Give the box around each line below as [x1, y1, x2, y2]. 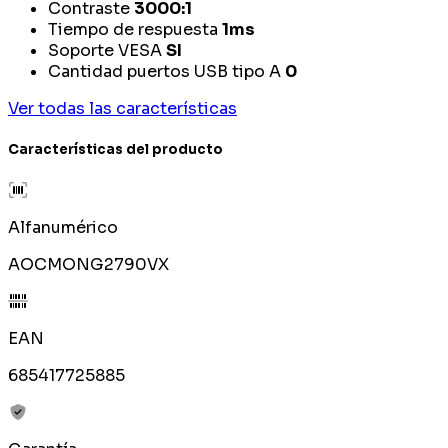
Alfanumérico [8, 217, 118, 239]
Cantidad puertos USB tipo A [48, 60, 281, 82]
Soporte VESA [48, 39, 162, 61]
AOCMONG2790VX [8, 254, 169, 276]
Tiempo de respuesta [48, 18, 218, 40]
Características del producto [8, 141, 223, 159]
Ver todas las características [8, 97, 237, 119]
